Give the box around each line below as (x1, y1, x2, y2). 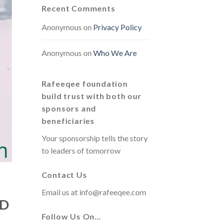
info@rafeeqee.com (79, 187, 146, 197)
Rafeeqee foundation (41, 79, 128, 88)
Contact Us (41, 170, 87, 179)
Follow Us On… (41, 212, 101, 221)
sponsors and (41, 104, 97, 113)
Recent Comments (41, 3, 115, 13)
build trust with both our (41, 91, 142, 101)
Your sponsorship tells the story (41, 133, 148, 143)
